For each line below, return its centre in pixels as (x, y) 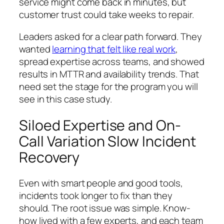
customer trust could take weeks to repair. (106, 15)
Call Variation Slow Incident (108, 141)
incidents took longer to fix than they (96, 196)
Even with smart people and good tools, (101, 183)
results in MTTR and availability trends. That (109, 74)
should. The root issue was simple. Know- (105, 208)
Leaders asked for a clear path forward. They (110, 36)
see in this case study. (65, 99)
